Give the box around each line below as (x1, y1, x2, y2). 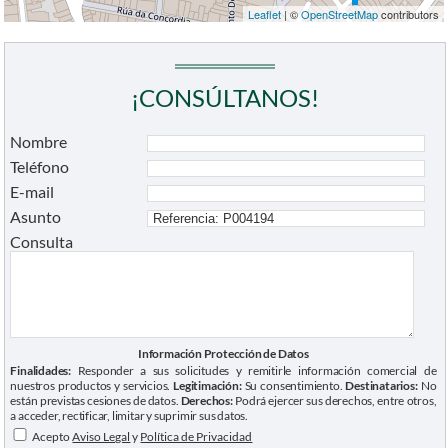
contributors (377, 6, 439, 23)
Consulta (10, 232, 74, 252)
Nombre (10, 132, 68, 152)
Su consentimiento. (241, 378, 346, 394)
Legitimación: (173, 378, 242, 394)
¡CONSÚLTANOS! (131, 83, 319, 113)
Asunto (10, 207, 62, 227)
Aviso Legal (72, 429, 131, 445)
